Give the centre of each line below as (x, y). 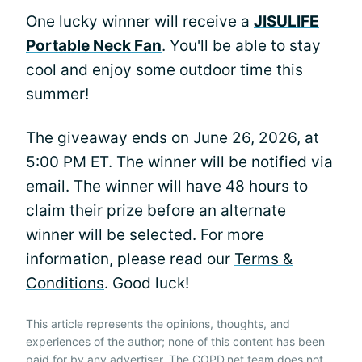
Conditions (65, 283)
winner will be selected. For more (145, 234)
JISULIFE (286, 21)
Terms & (263, 259)
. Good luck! (147, 283)
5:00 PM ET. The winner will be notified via (179, 162)
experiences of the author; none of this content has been (175, 341)
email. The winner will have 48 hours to (167, 186)
